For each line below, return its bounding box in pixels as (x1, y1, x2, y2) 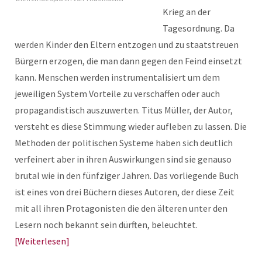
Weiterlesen (18, 235, 66, 247)
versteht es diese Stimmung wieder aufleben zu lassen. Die (15, 120, 247, 132)
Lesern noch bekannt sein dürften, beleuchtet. (15, 219, 198, 230)
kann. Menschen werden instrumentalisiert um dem (15, 71, 220, 83)
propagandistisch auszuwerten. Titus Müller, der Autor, (15, 104, 233, 116)
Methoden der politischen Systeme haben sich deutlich (15, 137, 233, 149)
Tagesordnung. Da (163, 22, 235, 34)
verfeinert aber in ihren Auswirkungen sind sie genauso (15, 153, 232, 165)
